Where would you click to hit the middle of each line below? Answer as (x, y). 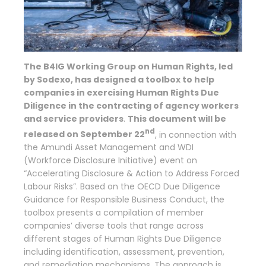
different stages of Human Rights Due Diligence (123, 239)
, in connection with (196, 134)
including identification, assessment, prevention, (124, 252)
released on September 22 (84, 134)
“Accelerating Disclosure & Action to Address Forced (132, 174)
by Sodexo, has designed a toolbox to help (119, 79)
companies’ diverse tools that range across (114, 226)
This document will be (177, 118)
